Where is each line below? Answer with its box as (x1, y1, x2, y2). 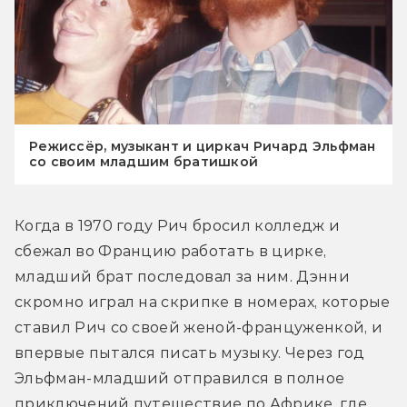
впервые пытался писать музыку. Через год (15, 343, 365, 362)
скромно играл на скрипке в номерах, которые (15, 293, 391, 311)
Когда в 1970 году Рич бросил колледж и (15, 216, 341, 234)
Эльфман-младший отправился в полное (15, 369, 345, 387)
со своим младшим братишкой (29, 153, 259, 170)
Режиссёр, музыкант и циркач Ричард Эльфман (29, 137, 376, 154)
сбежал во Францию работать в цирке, (15, 242, 327, 260)
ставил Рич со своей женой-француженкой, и (15, 318, 383, 336)
